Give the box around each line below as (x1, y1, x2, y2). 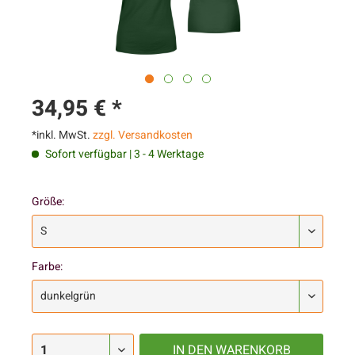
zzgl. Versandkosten (93, 127, 193, 143)
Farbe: (32, 258, 63, 275)
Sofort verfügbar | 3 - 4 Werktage (43, 146, 204, 162)
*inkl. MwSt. (32, 127, 93, 143)
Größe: (32, 193, 64, 210)
